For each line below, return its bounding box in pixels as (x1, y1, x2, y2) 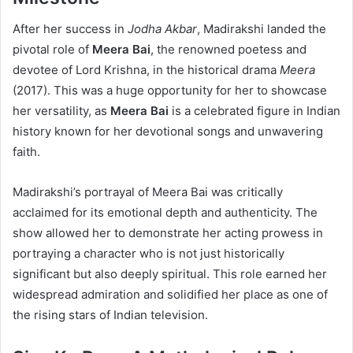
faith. (13, 144, 40, 160)
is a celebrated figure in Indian (169, 103, 340, 119)
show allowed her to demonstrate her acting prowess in (13, 225, 323, 241)
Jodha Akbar (128, 21, 197, 37)
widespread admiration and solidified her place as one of (13, 287, 328, 303)
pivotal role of (13, 42, 92, 58)
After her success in (13, 21, 128, 37)
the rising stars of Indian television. (13, 307, 208, 323)
